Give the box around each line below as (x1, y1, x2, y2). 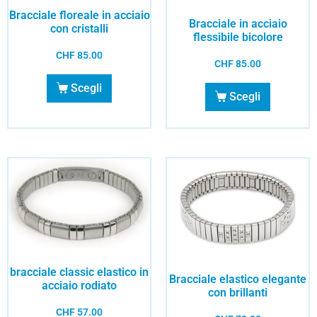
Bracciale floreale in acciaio (8, 8, 150, 23)
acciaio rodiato (42, 278, 117, 292)
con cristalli (50, 22, 108, 36)
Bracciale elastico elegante (169, 272, 306, 286)
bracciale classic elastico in (10, 265, 149, 279)
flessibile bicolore (192, 30, 283, 44)
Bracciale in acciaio (188, 16, 287, 30)
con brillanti (208, 285, 267, 299)
